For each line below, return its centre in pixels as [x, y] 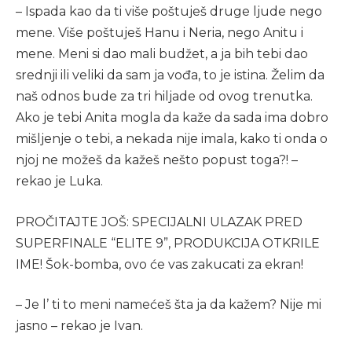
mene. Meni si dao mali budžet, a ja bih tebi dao [162, 54]
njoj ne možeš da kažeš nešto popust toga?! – [157, 160]
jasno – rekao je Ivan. [79, 326]
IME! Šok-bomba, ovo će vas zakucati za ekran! [159, 264]
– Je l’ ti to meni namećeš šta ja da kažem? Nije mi [169, 305]
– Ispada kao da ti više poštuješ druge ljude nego [169, 12]
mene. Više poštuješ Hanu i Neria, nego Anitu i [159, 33]
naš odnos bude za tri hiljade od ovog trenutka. [164, 97]
